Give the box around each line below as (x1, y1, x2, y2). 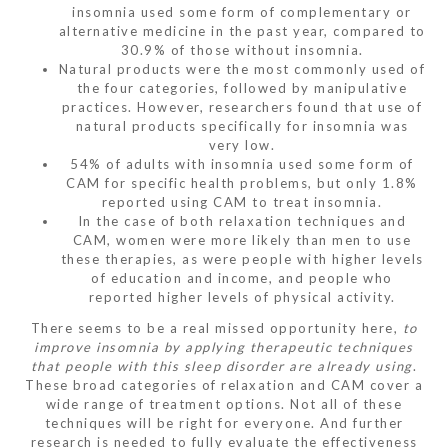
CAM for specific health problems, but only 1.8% (66, 174, 418, 191)
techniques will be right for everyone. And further (44, 414, 404, 431)
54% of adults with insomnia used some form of (70, 155, 414, 172)
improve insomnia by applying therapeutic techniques (34, 338, 414, 355)
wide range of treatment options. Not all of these (45, 395, 403, 412)
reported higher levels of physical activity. (88, 288, 396, 305)
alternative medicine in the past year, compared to (58, 22, 426, 39)
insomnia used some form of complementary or (72, 3, 412, 20)
